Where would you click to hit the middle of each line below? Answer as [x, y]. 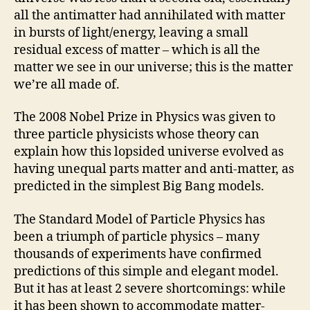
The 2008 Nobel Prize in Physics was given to [145, 117]
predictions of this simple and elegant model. [146, 271]
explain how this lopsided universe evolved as [149, 152]
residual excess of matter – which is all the [137, 50]
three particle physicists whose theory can [137, 135]
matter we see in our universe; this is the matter [153, 67]
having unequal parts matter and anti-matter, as [154, 169]
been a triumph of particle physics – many [137, 237]
